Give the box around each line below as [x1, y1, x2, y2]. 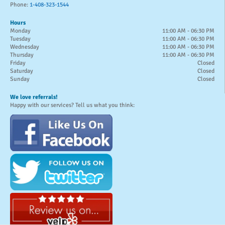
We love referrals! [10, 93, 58, 101]
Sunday [10, 75, 30, 83]
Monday [10, 27, 31, 35]
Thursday [10, 51, 34, 59]
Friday [10, 59, 26, 67]
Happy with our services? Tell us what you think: [10, 101, 135, 109]
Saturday [10, 67, 33, 75]
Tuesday [10, 35, 31, 43]
